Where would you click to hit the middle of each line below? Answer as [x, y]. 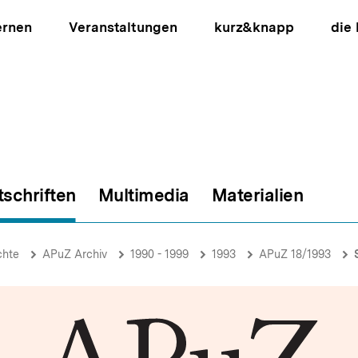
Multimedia [143, 195]
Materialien [257, 195]
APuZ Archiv [75, 254]
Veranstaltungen [123, 27]
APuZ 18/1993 [295, 254]
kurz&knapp [254, 27]
